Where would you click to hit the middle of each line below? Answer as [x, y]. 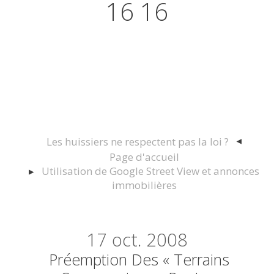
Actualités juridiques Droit [137, 40]
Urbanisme [137, 89]
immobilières [144, 185]
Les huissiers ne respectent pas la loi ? [138, 142]
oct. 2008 [150, 240]
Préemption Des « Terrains [139, 260]
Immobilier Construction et [137, 65]
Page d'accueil [144, 157]
